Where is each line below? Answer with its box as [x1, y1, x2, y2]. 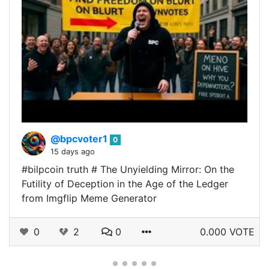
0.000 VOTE [200, 226, 255, 238]
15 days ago [50, 147, 95, 157]
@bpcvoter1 [50, 133, 110, 145]
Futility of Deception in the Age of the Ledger [22, 178, 228, 190]
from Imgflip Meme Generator [22, 192, 157, 205]
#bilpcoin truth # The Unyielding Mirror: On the [22, 163, 234, 176]
